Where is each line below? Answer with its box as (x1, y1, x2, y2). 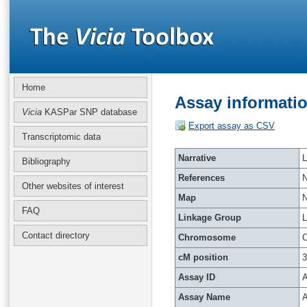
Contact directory (22, 230, 90, 241)
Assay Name (178, 292, 230, 302)
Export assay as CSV (188, 121, 275, 131)
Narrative (178, 153, 216, 163)
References (178, 173, 225, 183)
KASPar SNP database (42, 107, 137, 117)
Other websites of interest (22, 181, 124, 191)
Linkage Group (178, 212, 241, 223)
